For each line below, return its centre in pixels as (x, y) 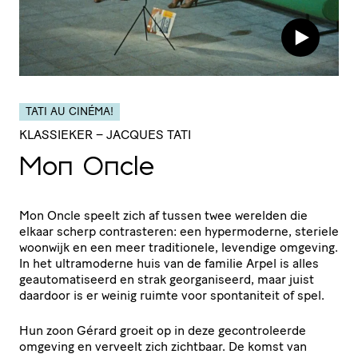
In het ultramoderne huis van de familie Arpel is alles (169, 263)
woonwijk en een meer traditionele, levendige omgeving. (179, 247)
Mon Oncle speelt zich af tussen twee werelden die (163, 215)
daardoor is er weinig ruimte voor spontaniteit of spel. (173, 295)
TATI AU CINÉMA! (70, 111)
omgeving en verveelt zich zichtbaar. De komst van (163, 346)
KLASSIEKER (56, 134)
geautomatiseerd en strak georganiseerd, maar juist (167, 279)
